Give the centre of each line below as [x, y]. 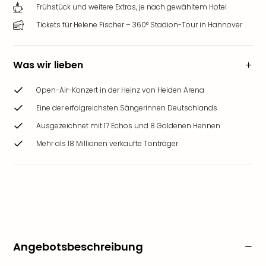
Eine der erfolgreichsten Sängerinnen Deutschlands [127, 108]
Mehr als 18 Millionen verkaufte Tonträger [107, 143]
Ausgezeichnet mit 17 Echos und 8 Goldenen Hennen [128, 126]
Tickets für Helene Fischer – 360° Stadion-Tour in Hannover [139, 25]
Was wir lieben [48, 65]
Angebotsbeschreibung [78, 247]
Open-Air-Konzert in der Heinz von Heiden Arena [120, 90]
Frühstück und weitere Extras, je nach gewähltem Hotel [132, 7]
